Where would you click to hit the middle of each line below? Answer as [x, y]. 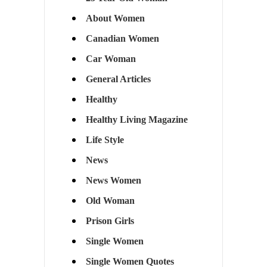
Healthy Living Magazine [136, 120]
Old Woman [110, 201]
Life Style [105, 140]
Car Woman [111, 59]
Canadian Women [122, 39]
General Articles [118, 79]
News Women [113, 181]
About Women [115, 18]
